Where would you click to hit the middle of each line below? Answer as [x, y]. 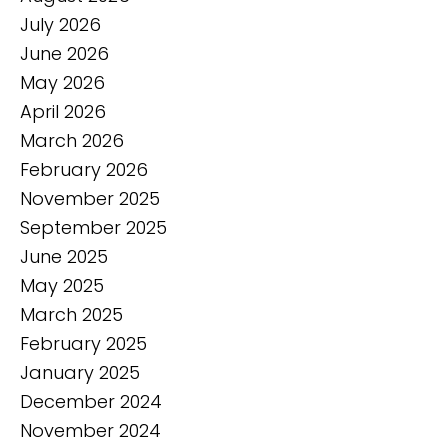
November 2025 [90, 198]
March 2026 [72, 140]
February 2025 [83, 343]
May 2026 [62, 82]
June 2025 [64, 256]
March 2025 [71, 314]
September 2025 [93, 227]
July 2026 [60, 24]
